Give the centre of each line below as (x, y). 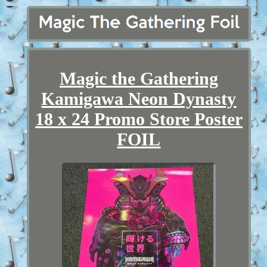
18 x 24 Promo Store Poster (139, 119)
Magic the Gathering (139, 78)
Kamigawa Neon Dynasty (139, 98)
